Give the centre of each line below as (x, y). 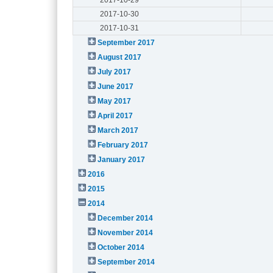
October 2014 (121, 247)
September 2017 (126, 42)
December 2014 (126, 218)
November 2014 (126, 232)
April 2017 (115, 115)
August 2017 (120, 57)
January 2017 (122, 159)
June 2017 (116, 86)
